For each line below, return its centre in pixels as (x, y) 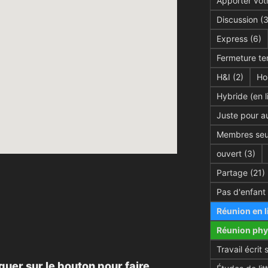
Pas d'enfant (241, 192)
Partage (232, 173)
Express (232, 39)
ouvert (229, 153)
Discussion (237, 19)
